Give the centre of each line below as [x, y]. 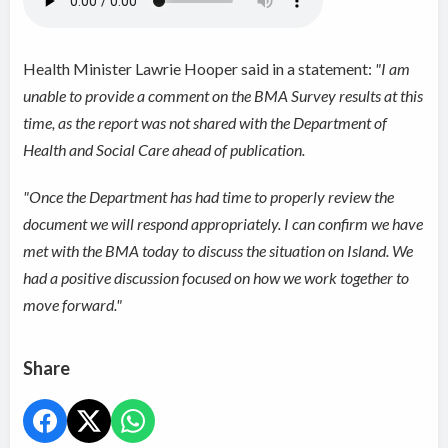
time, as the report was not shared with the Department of [205, 123]
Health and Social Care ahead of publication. [166, 150]
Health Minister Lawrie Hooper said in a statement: [199, 69]
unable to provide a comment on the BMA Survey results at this [223, 96]
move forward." [73, 305]
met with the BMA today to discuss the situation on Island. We [218, 251]
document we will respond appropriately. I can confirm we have [223, 224]
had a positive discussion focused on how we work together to [216, 278]
